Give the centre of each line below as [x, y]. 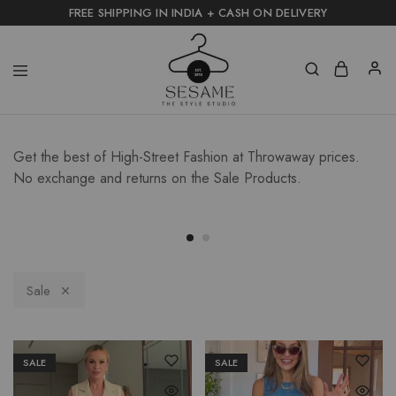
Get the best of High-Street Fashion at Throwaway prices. [187, 157]
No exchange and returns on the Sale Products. [157, 178]
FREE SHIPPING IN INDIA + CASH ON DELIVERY [198, 13]
